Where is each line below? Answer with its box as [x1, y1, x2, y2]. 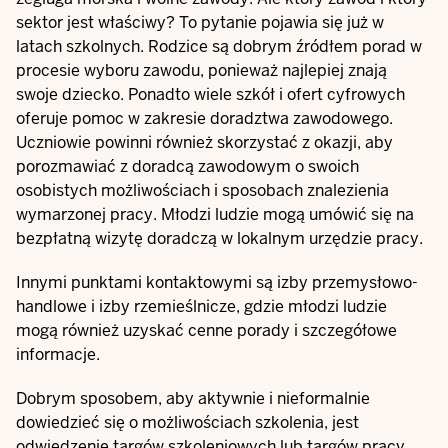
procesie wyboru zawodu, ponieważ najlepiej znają [16, 60, 387, 81]
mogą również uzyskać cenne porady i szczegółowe [16, 320, 397, 341]
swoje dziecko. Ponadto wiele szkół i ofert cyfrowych [16, 84, 405, 105]
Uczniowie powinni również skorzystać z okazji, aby [16, 132, 393, 153]
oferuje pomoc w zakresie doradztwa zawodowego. [16, 108, 393, 129]
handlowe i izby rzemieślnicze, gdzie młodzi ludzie [16, 296, 387, 317]
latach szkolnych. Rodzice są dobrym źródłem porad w [16, 36, 422, 57]
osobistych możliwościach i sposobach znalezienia [16, 180, 389, 201]
